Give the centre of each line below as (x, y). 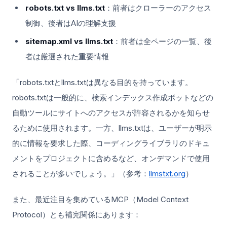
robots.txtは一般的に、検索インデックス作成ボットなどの (113, 97)
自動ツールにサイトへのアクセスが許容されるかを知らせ (111, 112)
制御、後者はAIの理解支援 (70, 23)
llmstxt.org (167, 173)
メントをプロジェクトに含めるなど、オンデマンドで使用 (111, 158)
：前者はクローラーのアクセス (158, 8)
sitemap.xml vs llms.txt (69, 41)
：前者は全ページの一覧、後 (162, 41)
